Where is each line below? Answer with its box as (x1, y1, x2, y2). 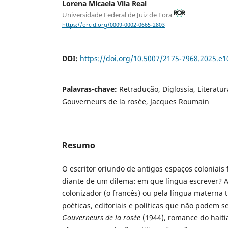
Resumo (62, 139, 95, 151)
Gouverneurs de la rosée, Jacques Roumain (62, 96, 209, 106)
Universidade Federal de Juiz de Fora (62, 10, 174, 19)
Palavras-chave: (62, 83, 119, 94)
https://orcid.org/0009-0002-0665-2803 (62, 21, 165, 29)
